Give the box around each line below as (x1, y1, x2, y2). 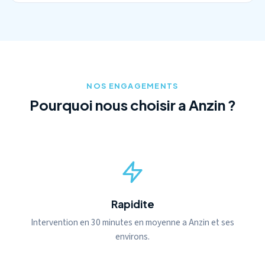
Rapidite (111, 198, 154, 211)
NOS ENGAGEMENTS (86, 81, 179, 91)
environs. (115, 230, 150, 243)
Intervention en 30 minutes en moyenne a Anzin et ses (31, 216, 234, 229)
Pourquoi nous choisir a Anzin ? (29, 96, 236, 114)
